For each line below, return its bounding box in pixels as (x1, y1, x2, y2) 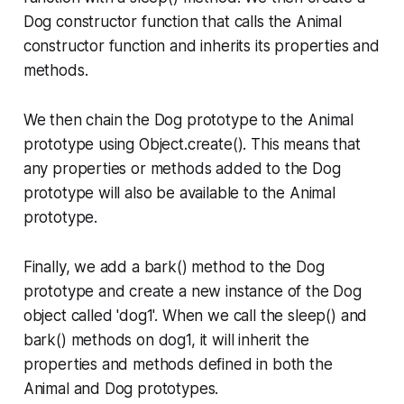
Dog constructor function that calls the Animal (23, 12, 342, 31)
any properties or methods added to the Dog (23, 159, 341, 178)
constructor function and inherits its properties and (23, 36, 380, 55)
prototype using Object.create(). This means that (23, 134, 361, 153)
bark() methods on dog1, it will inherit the (23, 330, 309, 349)
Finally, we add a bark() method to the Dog (23, 257, 325, 276)
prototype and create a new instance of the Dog (23, 281, 362, 300)
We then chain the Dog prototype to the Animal (23, 110, 354, 129)
